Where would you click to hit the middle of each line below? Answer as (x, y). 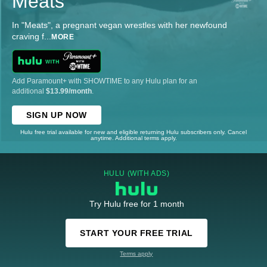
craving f (28, 37)
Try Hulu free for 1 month (136, 204)
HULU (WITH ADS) (136, 173)
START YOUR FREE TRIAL (136, 233)
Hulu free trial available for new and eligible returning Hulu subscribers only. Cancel (133, 132)
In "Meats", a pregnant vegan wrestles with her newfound (119, 25)
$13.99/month (69, 91)
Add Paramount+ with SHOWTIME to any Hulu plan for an (105, 81)
